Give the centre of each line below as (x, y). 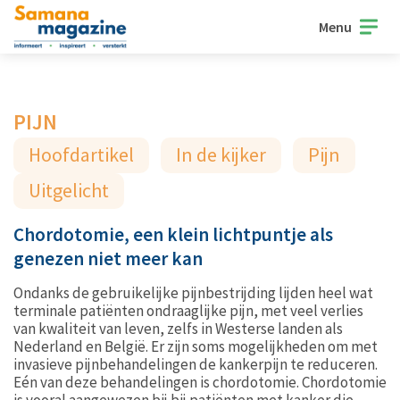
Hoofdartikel (81, 154)
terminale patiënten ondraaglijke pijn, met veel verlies (188, 311)
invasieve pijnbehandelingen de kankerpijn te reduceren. (196, 364)
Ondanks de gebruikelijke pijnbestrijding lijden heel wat (193, 293)
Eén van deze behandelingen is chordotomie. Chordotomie (200, 382)
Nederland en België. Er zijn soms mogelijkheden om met (196, 346)
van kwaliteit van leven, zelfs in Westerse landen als (178, 329)
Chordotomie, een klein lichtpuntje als (173, 234)
